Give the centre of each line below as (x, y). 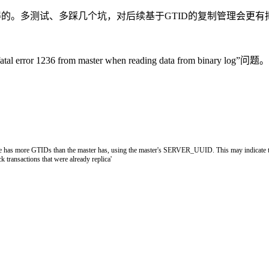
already (81, 159)
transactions (24, 159)
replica (101, 159)
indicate (256, 150)
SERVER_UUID (188, 150)
